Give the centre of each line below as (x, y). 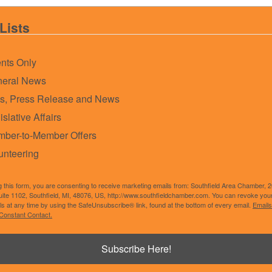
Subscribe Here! (136, 248)
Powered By (108, 236)
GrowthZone (165, 236)
